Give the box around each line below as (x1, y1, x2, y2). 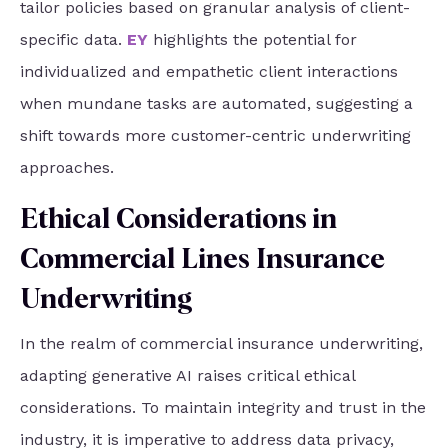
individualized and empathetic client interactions (20, 62, 398, 82)
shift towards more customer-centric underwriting (20, 126, 411, 146)
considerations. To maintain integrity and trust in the (20, 398, 426, 418)
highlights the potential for (153, 30, 357, 50)
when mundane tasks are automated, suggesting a (20, 94, 413, 114)
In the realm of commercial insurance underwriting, (20, 334, 423, 354)
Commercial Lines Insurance (20, 246, 385, 275)
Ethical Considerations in (20, 206, 337, 235)
